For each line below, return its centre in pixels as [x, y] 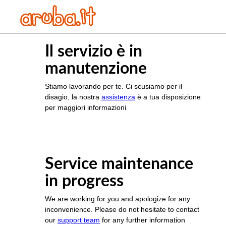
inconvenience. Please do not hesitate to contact [122, 210]
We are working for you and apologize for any [118, 199]
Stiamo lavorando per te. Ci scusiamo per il [114, 87]
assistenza [118, 97]
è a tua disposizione [168, 97]
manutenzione [96, 69]
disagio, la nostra [73, 97]
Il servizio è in [94, 52]
